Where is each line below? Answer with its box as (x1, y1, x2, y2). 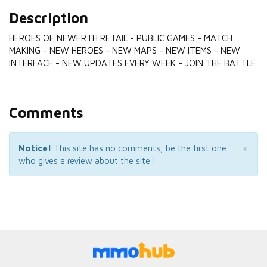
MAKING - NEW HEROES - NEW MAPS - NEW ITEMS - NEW (9, 45, 240, 55)
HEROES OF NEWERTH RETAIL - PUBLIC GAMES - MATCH (9, 33, 232, 43)
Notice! (18, 143, 51, 153)
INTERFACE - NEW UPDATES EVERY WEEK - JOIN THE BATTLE (9, 58, 256, 68)
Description (9, 10, 88, 26)
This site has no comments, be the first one (51, 143, 226, 153)
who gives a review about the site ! (18, 156, 156, 166)
